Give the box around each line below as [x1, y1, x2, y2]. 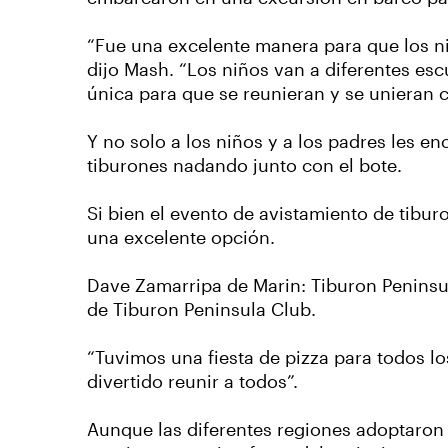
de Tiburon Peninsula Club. [87, 300, 316, 320]
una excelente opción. [87, 228, 275, 248]
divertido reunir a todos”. [87, 372, 298, 392]
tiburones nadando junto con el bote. [87, 156, 402, 176]
